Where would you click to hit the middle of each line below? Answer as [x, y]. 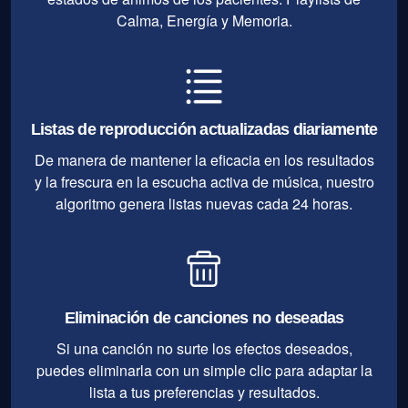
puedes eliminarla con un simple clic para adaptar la [204, 370]
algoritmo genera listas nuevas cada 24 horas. [204, 203]
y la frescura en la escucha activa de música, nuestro [204, 181]
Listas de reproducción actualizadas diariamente [204, 129]
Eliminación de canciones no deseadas [204, 317]
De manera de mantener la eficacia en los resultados [204, 159]
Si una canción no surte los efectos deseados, [204, 348]
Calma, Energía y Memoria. [204, 20]
